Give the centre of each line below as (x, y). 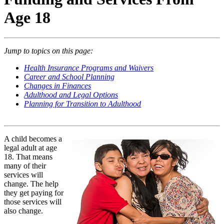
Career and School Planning (69, 77)
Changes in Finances (57, 86)
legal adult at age (30, 148)
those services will (33, 202)
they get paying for (34, 193)
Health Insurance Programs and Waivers (89, 68)
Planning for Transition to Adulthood (82, 104)
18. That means (28, 157)
